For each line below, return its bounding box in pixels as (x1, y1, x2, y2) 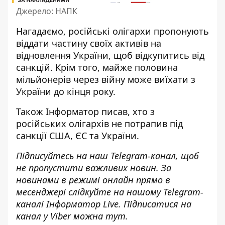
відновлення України (16, 49, 108, 62)
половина (135, 61, 178, 74)
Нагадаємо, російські (16, 25, 113, 38)
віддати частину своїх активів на (16, 37, 161, 50)
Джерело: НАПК (16, 6, 77, 17)
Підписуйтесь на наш (16, 150, 110, 162)
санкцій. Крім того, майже (16, 61, 135, 74)
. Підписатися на (119, 198, 191, 210)
